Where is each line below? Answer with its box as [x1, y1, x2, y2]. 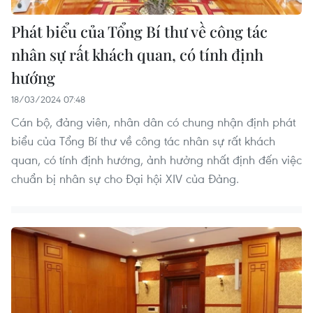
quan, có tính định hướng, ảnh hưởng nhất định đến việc [11, 151, 302, 168]
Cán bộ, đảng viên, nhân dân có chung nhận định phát [11, 113, 296, 130]
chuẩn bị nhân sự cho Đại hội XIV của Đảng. [11, 170, 239, 187]
